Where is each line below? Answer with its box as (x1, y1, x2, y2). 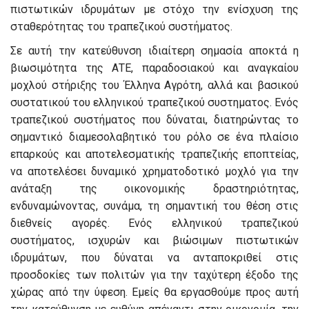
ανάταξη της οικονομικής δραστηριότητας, (10, 182, 299, 196)
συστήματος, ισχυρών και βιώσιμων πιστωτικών (10, 234, 299, 248)
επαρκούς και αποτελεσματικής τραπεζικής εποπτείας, (10, 148, 299, 161)
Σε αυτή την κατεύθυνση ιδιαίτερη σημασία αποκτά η (10, 44, 299, 58)
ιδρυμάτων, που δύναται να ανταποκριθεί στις (10, 251, 299, 265)
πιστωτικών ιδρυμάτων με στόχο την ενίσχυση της (10, 3, 299, 17)
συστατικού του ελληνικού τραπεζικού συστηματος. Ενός (10, 96, 299, 110)
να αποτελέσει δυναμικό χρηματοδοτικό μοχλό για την (10, 165, 299, 179)
